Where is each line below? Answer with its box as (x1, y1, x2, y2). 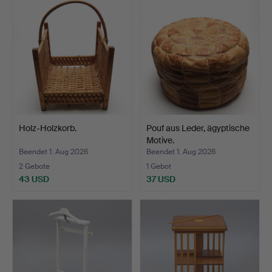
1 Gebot (146, 161, 171, 171)
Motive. (146, 134, 174, 146)
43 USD (19, 173, 49, 185)
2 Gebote (19, 161, 50, 171)
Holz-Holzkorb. (19, 122, 76, 134)
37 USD (146, 173, 175, 185)
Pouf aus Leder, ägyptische (146, 122, 250, 134)
